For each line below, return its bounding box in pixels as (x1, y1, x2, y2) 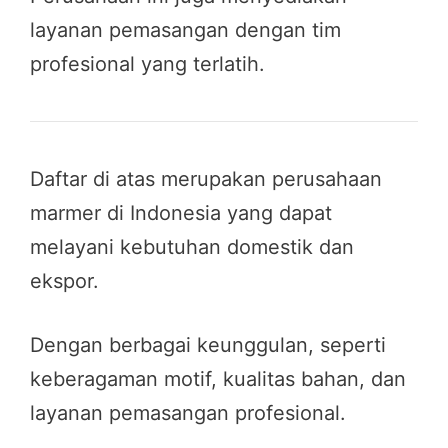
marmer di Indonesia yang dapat (30, 200, 332, 225)
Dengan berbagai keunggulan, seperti (30, 332, 386, 357)
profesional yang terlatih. (30, 51, 265, 76)
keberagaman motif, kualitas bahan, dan (30, 366, 406, 391)
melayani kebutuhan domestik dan (30, 234, 354, 259)
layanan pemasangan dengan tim (30, 17, 341, 42)
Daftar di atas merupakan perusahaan (30, 166, 382, 191)
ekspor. (30, 268, 99, 293)
